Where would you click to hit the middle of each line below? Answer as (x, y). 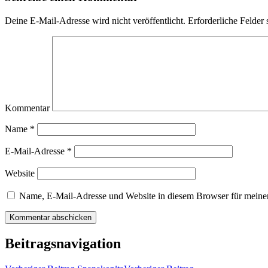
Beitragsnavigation (63, 243)
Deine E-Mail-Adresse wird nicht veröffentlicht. (95, 20)
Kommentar (27, 108)
